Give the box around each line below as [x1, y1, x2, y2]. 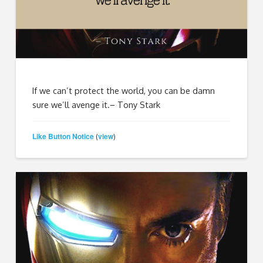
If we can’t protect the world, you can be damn [32, 85, 215, 96]
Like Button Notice [32, 130, 95, 141]
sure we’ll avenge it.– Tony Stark [32, 99, 161, 110]
